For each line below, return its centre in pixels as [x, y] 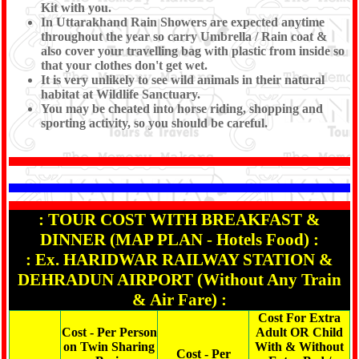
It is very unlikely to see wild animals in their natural [183, 79]
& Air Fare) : [179, 300]
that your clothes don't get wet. [124, 65]
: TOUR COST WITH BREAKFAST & [179, 220]
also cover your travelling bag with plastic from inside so [193, 50]
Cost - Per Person [109, 332]
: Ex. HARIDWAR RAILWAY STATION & [179, 260]
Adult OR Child [299, 332]
